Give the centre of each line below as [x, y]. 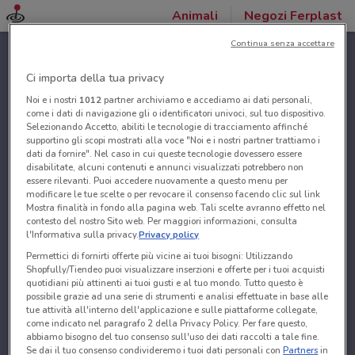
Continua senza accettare [282, 44]
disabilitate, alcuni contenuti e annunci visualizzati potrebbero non [165, 168]
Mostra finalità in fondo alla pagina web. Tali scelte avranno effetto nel [176, 208]
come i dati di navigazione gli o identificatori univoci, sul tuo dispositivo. [176, 114]
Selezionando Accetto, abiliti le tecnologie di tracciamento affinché [167, 127]
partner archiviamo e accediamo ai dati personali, [207, 100]
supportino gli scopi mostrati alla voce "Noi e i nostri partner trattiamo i [174, 141]
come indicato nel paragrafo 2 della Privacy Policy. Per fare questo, [167, 324]
